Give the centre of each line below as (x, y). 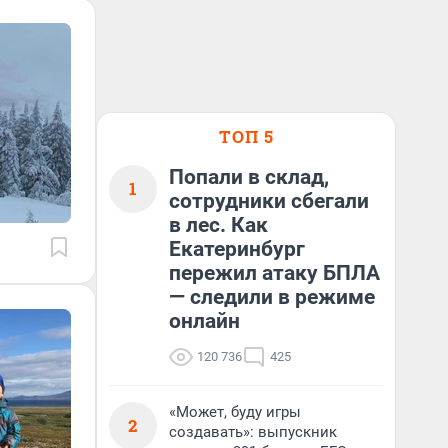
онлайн (204, 321)
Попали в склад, (249, 177)
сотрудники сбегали (269, 201)
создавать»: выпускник (253, 432)
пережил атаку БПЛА (274, 273)
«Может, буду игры (235, 412)
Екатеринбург (237, 249)
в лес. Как (218, 225)
